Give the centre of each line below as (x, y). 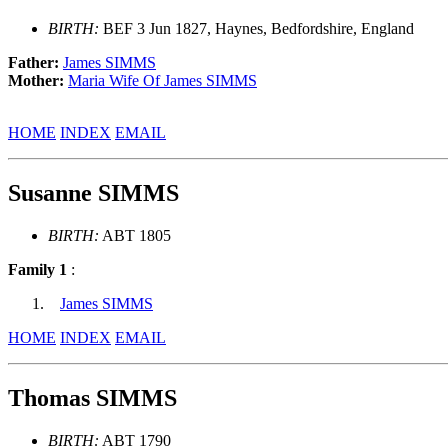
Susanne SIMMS (93, 193)
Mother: (38, 81)
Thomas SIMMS (92, 397)
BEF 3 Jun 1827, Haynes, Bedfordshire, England (256, 29)
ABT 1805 (135, 235)
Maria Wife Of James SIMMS (162, 81)
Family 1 (37, 269)
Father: (35, 63)
